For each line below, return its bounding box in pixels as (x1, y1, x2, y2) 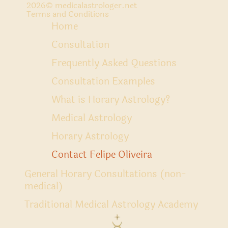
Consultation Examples (51, 74, 155, 89)
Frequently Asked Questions (51, 55, 177, 71)
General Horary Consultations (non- (24, 166, 186, 182)
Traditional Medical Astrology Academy (24, 197, 198, 212)
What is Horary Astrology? (51, 92, 170, 107)
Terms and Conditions (26, 8, 109, 20)
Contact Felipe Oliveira (51, 147, 152, 162)
